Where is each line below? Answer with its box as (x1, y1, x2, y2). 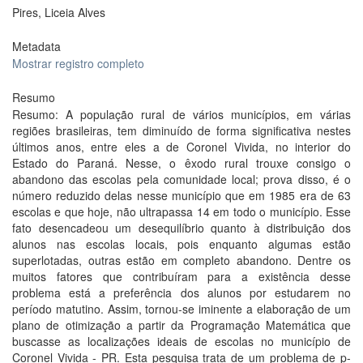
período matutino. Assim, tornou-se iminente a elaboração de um (12, 301, 351, 317)
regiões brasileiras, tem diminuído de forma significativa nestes (12, 122, 351, 139)
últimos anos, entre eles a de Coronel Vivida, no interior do (12, 139, 351, 155)
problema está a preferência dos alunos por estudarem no (12, 284, 351, 301)
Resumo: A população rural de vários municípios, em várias (12, 106, 351, 122)
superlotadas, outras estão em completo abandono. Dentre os (12, 252, 351, 268)
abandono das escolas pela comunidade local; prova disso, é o (12, 171, 351, 187)
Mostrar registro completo (12, 55, 144, 71)
